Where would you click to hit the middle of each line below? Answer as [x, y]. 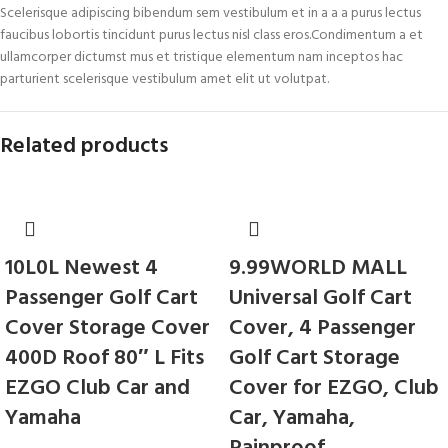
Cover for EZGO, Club [334, 388]
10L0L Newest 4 [81, 268]
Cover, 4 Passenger [322, 328]
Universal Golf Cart [320, 298]
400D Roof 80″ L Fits [104, 358]
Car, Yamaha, [292, 418]
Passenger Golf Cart [101, 298]
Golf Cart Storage [314, 358]
